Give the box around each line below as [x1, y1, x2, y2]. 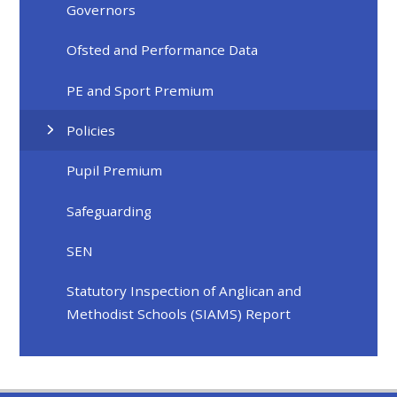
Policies [66, 121, 116, 140]
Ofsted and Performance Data [66, 41, 259, 59]
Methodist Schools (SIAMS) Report [66, 305, 292, 323]
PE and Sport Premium [66, 81, 214, 99]
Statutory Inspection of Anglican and [66, 282, 302, 300]
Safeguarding [66, 201, 152, 220]
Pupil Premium [66, 161, 163, 180]
